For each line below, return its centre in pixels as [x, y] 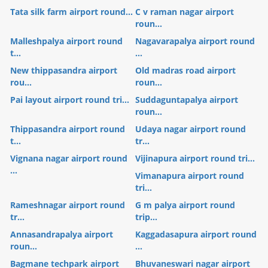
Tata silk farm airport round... [71, 11]
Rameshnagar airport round [68, 205]
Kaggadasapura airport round [196, 234]
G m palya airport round [185, 205]
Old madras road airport [185, 70]
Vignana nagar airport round [69, 158]
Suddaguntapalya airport [187, 99]
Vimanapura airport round [190, 175]
